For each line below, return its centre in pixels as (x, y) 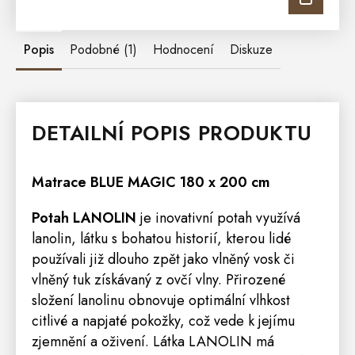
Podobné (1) (103, 49)
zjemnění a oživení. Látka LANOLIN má (153, 341)
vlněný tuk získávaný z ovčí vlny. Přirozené (158, 279)
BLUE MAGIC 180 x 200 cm (178, 182)
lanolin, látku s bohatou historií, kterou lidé (161, 238)
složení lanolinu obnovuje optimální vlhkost (161, 300)
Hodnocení (183, 49)
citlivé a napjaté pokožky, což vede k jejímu (163, 321)
